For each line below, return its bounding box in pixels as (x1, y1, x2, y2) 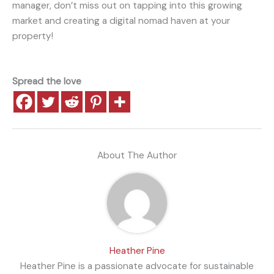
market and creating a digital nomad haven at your (12, 14, 230, 27)
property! (12, 29, 53, 42)
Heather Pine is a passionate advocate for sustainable (20, 259, 254, 272)
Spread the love (12, 75, 81, 88)
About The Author (97, 149, 177, 161)
